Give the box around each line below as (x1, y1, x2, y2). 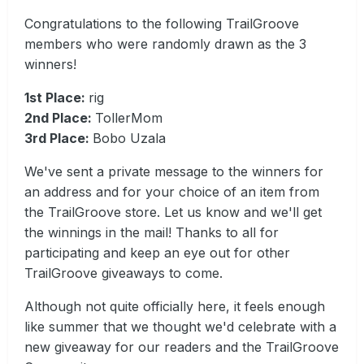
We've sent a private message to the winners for (24, 163, 323, 180)
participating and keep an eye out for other (24, 245, 290, 262)
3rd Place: (24, 130, 93, 147)
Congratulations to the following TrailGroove (24, 15, 299, 32)
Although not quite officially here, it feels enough (24, 298, 325, 315)
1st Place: (24, 89, 89, 106)
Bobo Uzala (93, 130, 166, 147)
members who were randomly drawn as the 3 (24, 36, 306, 53)
